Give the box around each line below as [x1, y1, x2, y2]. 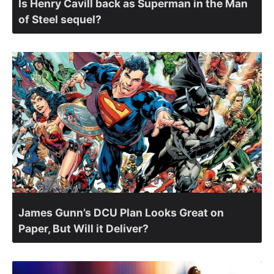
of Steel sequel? [18, 13, 102, 26]
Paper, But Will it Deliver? [18, 221, 149, 235]
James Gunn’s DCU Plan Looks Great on [18, 206, 224, 219]
